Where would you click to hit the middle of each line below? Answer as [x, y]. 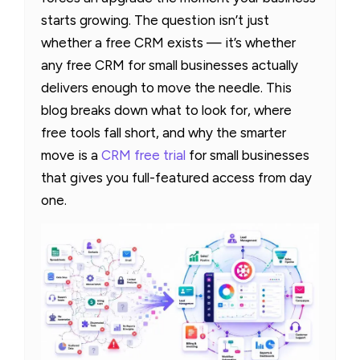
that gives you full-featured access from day [176, 177]
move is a [71, 155]
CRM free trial [145, 155]
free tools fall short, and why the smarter [164, 132]
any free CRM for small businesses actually [170, 65]
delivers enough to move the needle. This [166, 87]
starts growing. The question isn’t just [155, 20]
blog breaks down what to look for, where [166, 110]
